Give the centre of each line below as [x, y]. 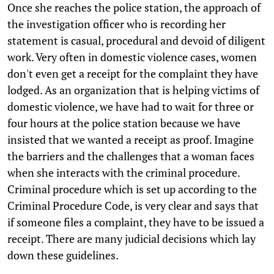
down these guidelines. [63, 255]
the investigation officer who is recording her [117, 24]
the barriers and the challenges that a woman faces [131, 156]
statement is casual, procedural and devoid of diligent [136, 40]
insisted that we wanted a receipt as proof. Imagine [131, 139]
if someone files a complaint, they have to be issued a [136, 222]
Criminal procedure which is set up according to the [132, 189]
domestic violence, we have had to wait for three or [131, 106]
